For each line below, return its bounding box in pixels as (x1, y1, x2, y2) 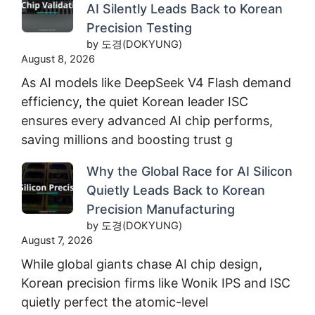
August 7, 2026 (21, 233, 93, 247)
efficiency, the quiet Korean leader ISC (21, 94, 248, 109)
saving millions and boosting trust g (21, 131, 233, 147)
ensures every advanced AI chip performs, (21, 112, 273, 128)
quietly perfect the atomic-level (21, 294, 208, 309)
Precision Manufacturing (86, 201, 235, 217)
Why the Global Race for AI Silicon (86, 163, 292, 179)
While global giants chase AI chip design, (21, 256, 262, 271)
